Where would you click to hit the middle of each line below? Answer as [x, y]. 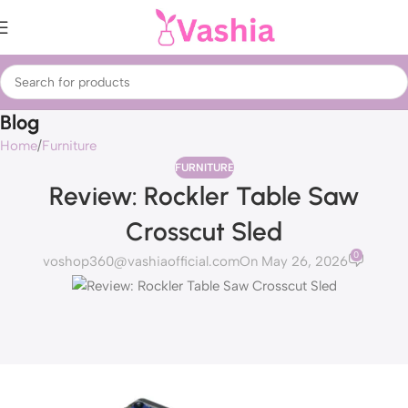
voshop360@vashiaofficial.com [141, 262]
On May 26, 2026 [293, 262]
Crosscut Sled [204, 231]
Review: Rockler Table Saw [204, 196]
